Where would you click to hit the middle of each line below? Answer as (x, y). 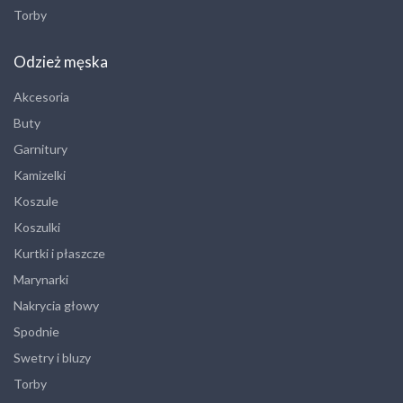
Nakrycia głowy (56, 306)
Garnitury (40, 149)
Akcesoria (41, 97)
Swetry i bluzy (52, 358)
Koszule (36, 201)
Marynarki (41, 280)
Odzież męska (61, 62)
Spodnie (36, 332)
